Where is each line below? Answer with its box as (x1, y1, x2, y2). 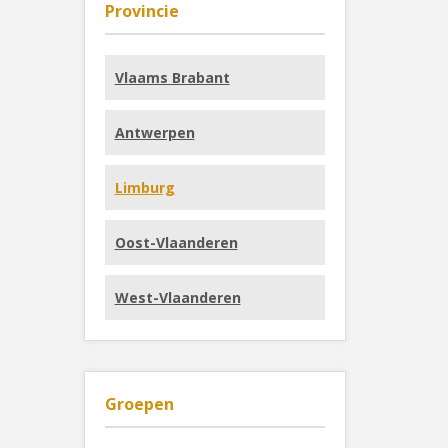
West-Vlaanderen (114, 288, 241, 307)
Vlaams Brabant (114, 68, 230, 87)
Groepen (104, 393, 174, 415)
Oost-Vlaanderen (114, 233, 238, 252)
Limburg (114, 178, 175, 197)
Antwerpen (114, 123, 195, 142)
